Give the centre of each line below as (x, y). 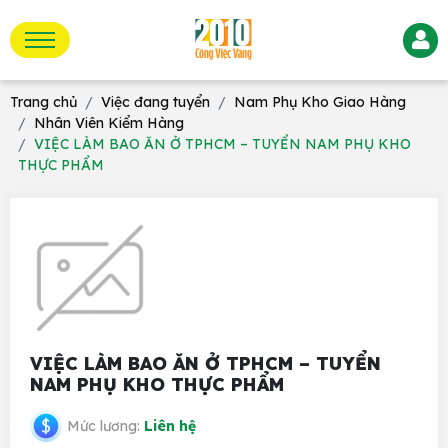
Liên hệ (170, 425)
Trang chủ (43, 102)
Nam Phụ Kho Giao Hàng (320, 102)
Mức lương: (105, 425)
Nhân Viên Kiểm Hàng (109, 123)
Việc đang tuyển (155, 102)
